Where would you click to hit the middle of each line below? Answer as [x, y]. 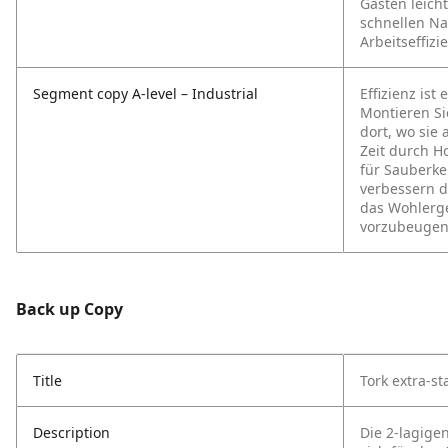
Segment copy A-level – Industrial [145, 93]
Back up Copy [69, 309]
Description [71, 432]
